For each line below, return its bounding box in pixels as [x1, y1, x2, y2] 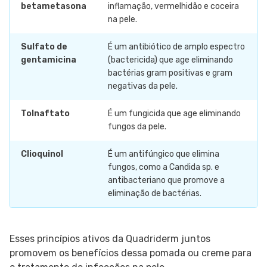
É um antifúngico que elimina [108, 149, 219, 160]
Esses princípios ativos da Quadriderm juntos [10, 233, 210, 245]
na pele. [108, 14, 137, 25]
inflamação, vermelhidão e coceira [108, 1, 239, 12]
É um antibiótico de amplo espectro [108, 42, 245, 52]
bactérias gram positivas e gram [108, 68, 232, 79]
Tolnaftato [21, 108, 70, 119]
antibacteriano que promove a [108, 175, 225, 186]
